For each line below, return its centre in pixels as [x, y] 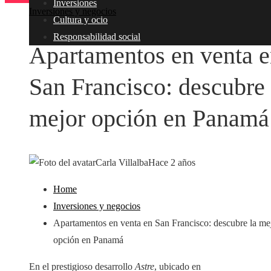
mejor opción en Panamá [149, 119]
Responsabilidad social [97, 37]
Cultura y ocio [80, 20]
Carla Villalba [122, 163]
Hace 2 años [172, 163]
